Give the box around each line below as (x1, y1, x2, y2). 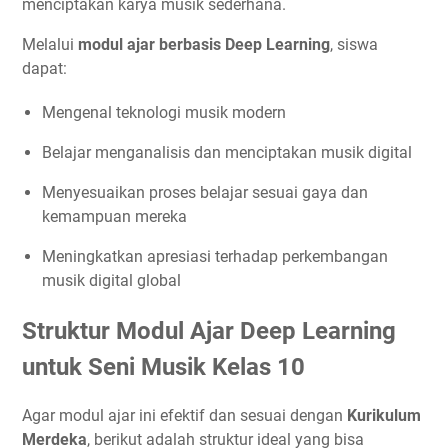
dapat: (22, 58, 67, 78)
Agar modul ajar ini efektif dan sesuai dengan (22, 406, 347, 426)
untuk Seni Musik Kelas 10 (22, 352, 305, 381)
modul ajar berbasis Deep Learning (78, 34, 330, 54)
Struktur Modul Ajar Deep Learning (22, 316, 396, 345)
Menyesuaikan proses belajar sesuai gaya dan (42, 182, 368, 202)
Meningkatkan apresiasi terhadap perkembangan (42, 246, 388, 266)
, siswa (330, 34, 378, 54)
